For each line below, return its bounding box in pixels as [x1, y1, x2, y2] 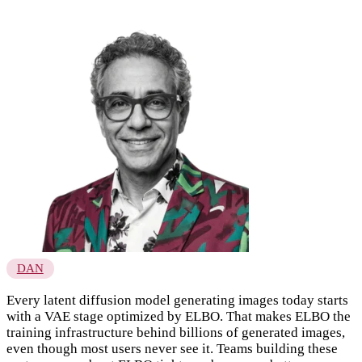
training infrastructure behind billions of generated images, [6, 325, 345, 341]
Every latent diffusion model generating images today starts [6, 293, 348, 309]
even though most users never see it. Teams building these [6, 341, 338, 357]
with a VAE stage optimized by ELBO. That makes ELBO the [6, 309, 351, 325]
